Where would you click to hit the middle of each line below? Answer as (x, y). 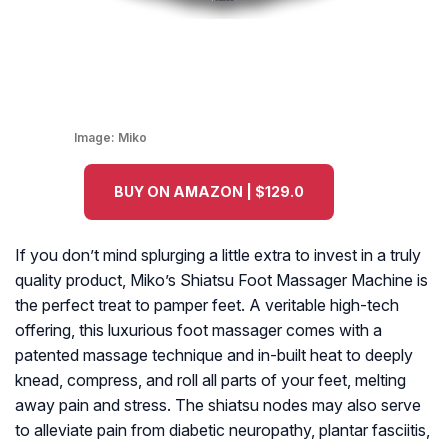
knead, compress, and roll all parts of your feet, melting (210, 380)
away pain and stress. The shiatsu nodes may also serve (218, 405)
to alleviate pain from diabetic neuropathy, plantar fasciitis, (222, 430)
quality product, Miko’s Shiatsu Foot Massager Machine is (221, 280)
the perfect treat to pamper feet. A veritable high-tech (207, 305)
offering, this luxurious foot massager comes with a (198, 330)
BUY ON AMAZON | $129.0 (209, 192)
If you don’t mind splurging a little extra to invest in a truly (218, 255)
